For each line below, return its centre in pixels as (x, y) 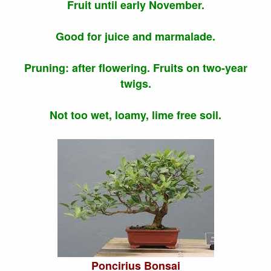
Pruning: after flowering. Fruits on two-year (135, 68)
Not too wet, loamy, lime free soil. (135, 115)
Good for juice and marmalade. (135, 37)
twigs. (135, 84)
